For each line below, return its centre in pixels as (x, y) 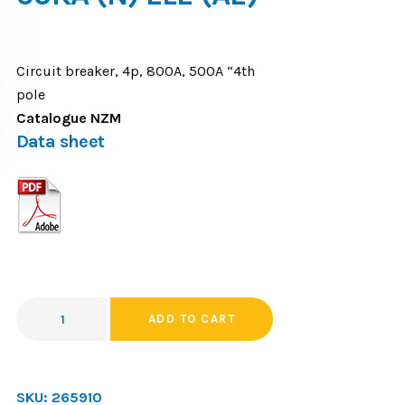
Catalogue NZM (68, 118)
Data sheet (60, 141)
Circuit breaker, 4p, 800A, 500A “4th (135, 71)
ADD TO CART (192, 319)
